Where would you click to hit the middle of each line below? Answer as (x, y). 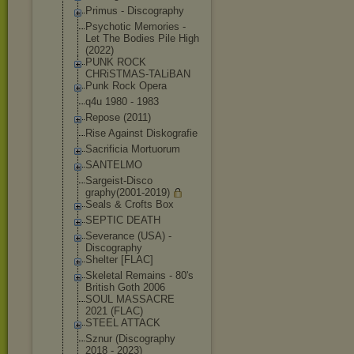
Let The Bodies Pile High (142, 38)
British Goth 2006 (125, 287)
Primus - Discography (135, 11)
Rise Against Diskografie (141, 133)
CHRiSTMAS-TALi (127, 74)
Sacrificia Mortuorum (133, 149)
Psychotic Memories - (136, 26)
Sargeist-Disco (119, 181)
